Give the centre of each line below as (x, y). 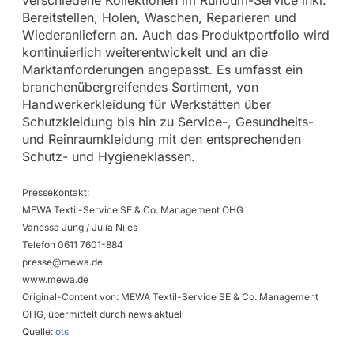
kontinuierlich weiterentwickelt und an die (145, 52)
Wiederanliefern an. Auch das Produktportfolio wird (175, 34)
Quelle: (38, 331)
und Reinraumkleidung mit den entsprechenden (161, 139)
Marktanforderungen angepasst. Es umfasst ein (162, 69)
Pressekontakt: (55, 192)
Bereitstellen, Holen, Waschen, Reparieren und (159, 17)
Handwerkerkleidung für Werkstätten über (146, 104)
